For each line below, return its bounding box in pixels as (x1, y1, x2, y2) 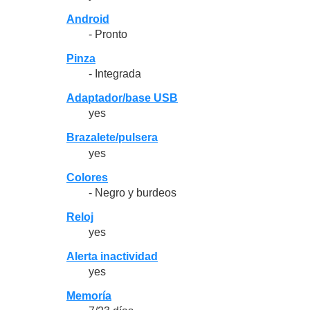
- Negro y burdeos (89, 186, 176, 199)
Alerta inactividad (66, 250, 158, 262)
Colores (66, 171, 108, 183)
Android (66, 12, 109, 25)
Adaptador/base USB (66, 92, 178, 104)
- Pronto (89, 28, 127, 41)
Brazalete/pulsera (66, 131, 158, 144)
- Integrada (89, 68, 141, 80)
